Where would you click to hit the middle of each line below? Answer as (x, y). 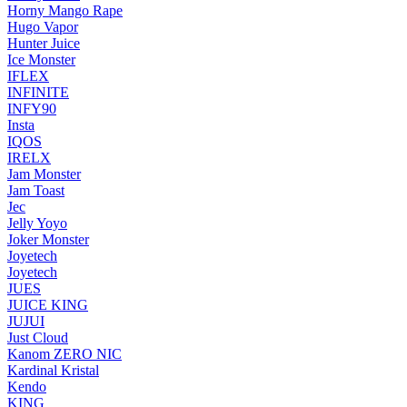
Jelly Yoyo (37, 223)
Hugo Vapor (43, 27)
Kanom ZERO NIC (65, 354)
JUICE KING (48, 305)
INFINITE (38, 93)
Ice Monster (41, 60)
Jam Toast (36, 191)
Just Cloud (38, 338)
